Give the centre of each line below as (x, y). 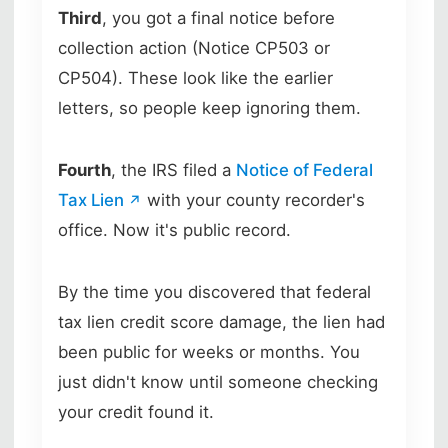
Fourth (84, 169)
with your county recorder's (253, 199)
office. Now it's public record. (174, 229)
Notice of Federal (304, 169)
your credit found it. (136, 411)
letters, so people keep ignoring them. (209, 107)
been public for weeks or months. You (209, 351)
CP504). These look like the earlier (195, 77)
